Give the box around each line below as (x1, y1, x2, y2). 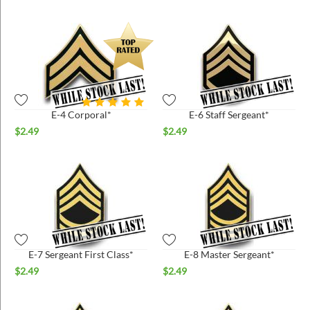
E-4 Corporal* (51, 108, 111, 120)
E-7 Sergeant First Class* (28, 248, 134, 260)
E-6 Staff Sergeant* (189, 108, 269, 120)
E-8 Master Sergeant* (183, 248, 275, 260)
